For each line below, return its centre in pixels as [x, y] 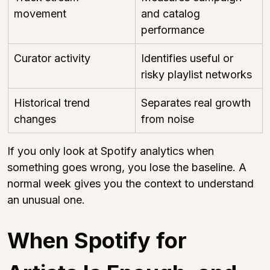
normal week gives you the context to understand [132, 183]
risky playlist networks [196, 74]
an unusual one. [46, 199]
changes [35, 119]
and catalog [172, 13]
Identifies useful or [189, 58]
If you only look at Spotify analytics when [112, 151]
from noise [168, 119]
